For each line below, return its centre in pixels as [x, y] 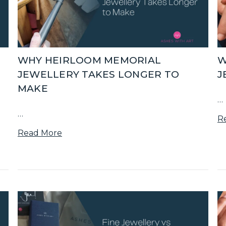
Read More [40, 133]
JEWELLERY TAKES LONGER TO [98, 74]
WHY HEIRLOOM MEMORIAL [89, 60]
